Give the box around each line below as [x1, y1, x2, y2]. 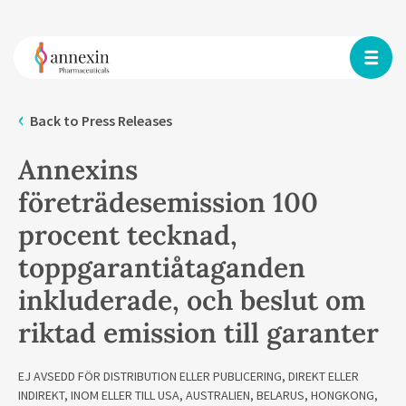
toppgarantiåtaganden [18, 250, 305, 285]
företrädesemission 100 [18, 185, 318, 219]
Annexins [18, 152, 138, 187]
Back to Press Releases [30, 111, 173, 130]
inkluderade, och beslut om [18, 283, 365, 317]
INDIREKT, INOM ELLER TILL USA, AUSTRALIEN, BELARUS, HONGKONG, [18, 387, 378, 403]
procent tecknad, [18, 217, 237, 252]
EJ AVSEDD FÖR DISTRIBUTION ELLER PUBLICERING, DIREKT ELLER [18, 368, 359, 384]
